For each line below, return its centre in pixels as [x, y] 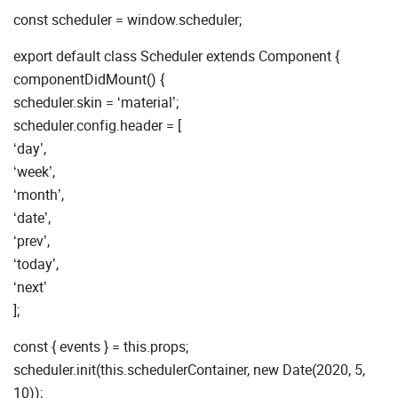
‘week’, [34, 172]
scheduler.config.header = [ [97, 126]
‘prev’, [32, 241]
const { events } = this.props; [101, 347]
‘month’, [39, 195]
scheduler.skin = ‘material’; [96, 103]
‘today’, [36, 264]
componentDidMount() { [89, 80]
